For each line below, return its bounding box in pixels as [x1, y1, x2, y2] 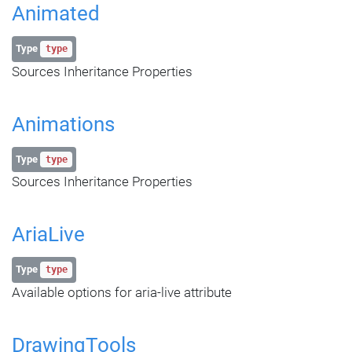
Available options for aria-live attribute [12, 284, 232, 300]
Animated [12, 2, 100, 26]
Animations [12, 112, 115, 136]
